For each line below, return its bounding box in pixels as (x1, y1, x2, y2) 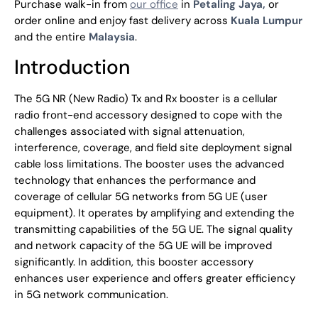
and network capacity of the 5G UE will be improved (14, 238, 272, 253)
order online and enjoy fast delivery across (14, 13, 231, 28)
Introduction (14, 54, 130, 81)
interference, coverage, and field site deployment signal (14, 141, 292, 155)
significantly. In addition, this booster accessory (14, 255, 253, 270)
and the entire (14, 29, 89, 44)
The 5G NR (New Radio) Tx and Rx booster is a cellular (14, 92, 278, 106)
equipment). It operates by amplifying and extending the (14, 206, 295, 221)
